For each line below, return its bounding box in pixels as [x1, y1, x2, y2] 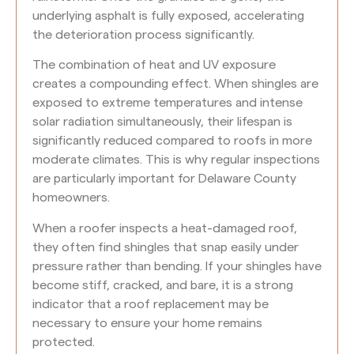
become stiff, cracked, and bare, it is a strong [32, 278, 293, 292]
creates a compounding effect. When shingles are [32, 77, 318, 91]
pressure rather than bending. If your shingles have [32, 259, 322, 273]
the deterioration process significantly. [32, 28, 254, 41]
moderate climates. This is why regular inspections [32, 153, 320, 167]
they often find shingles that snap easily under [32, 240, 299, 254]
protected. [32, 335, 95, 348]
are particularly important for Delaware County [32, 172, 296, 186]
